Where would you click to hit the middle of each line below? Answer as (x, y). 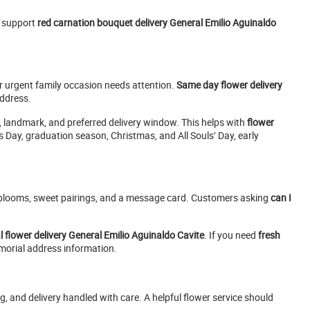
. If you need (231, 235)
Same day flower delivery (229, 85)
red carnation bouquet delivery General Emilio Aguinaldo (157, 23)
